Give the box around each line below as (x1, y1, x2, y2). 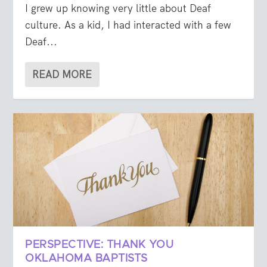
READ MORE (32, 68, 92, 82)
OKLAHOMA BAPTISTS (25, 253, 148, 265)
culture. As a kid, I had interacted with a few (25, 18, 232, 32)
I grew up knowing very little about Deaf (25, 2, 212, 15)
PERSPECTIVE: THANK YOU (25, 240, 174, 251)
